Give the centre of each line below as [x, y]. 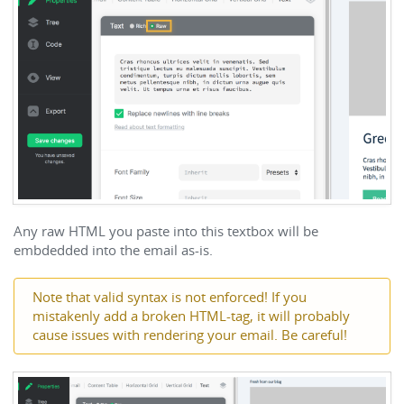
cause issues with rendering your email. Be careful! [190, 335]
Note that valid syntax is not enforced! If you [170, 297]
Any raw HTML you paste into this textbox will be [166, 231]
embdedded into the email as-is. [113, 250]
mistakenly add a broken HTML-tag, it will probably [191, 316]
